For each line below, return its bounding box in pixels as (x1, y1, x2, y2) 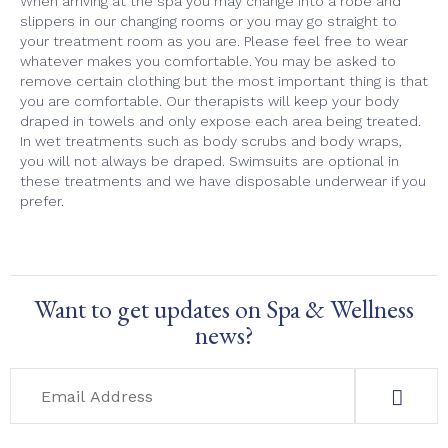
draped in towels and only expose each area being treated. (20, 113, 421, 130)
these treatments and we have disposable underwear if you (20, 173, 426, 190)
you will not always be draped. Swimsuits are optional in (20, 153, 399, 170)
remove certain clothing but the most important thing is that (20, 73, 428, 90)
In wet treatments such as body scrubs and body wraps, (20, 133, 402, 150)
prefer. (20, 193, 64, 210)
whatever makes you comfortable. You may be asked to (20, 53, 396, 70)
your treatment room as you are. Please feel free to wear (20, 33, 408, 50)
